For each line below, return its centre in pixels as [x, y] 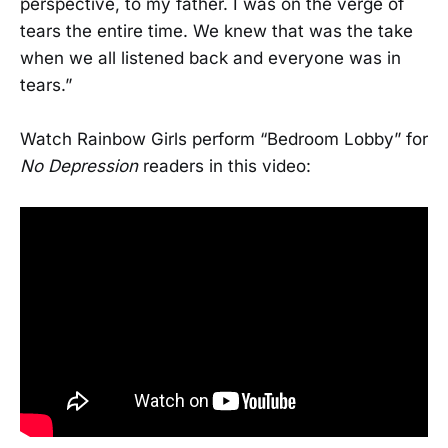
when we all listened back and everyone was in [210, 57]
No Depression [79, 166]
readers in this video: [224, 166]
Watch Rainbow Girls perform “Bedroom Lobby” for [224, 139]
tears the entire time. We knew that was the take [216, 30]
